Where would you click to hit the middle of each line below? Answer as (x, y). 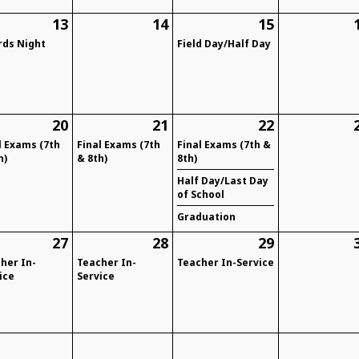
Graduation (207, 217)
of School (201, 195)
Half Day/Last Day (223, 181)
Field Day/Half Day (224, 44)
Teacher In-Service (226, 263)
